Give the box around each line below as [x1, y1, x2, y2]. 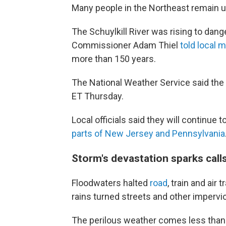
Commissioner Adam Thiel [72, 40, 180, 50]
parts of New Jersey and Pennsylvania [72, 128, 225, 139]
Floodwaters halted [72, 178, 150, 188]
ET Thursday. [72, 91, 124, 101]
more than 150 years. [72, 53, 156, 64]
